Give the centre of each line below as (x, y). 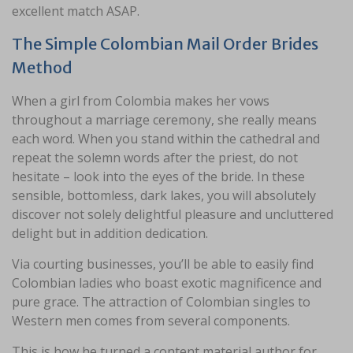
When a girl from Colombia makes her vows (141, 101)
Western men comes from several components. (151, 321)
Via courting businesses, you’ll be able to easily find (163, 264)
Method (42, 67)
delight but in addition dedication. (110, 233)
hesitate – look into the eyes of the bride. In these (158, 176)
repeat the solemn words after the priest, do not (155, 158)
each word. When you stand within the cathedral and (166, 139)
